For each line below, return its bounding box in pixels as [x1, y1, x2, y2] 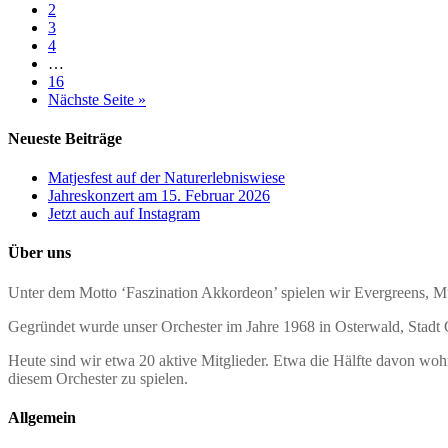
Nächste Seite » [48, 90, 146, 108]
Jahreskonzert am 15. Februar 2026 [48, 187, 270, 205]
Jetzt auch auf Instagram [48, 205, 200, 223]
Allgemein [8, 409, 76, 427]
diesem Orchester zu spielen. [8, 369, 188, 387]
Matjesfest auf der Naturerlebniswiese [48, 169, 285, 187]
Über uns [8, 244, 71, 262]
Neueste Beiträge [8, 129, 122, 147]
